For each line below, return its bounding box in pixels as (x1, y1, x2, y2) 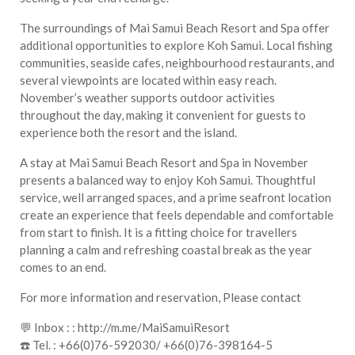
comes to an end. (20, 260, 106, 275)
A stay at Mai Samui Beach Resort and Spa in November (20, 155, 308, 170)
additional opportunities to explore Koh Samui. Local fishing (20, 38, 333, 53)
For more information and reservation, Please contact (20, 290, 301, 305)
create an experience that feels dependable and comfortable (20, 208, 334, 223)
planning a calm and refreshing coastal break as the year (20, 242, 312, 258)
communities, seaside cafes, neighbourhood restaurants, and (20, 55, 334, 71)
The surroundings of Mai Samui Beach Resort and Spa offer (20, 21, 330, 36)
